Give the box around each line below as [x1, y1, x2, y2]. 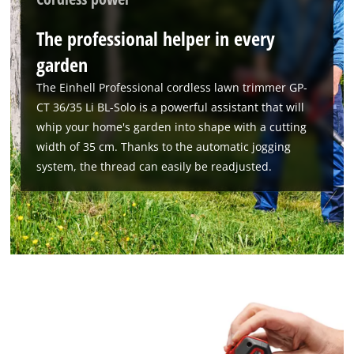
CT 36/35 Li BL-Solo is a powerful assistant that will [36, 99, 305, 115]
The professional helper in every [36, 24, 276, 51]
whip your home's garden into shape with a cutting [36, 119, 307, 134]
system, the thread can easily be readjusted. [36, 158, 273, 174]
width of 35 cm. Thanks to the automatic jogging [36, 138, 292, 154]
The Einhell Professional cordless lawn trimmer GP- [36, 79, 308, 95]
